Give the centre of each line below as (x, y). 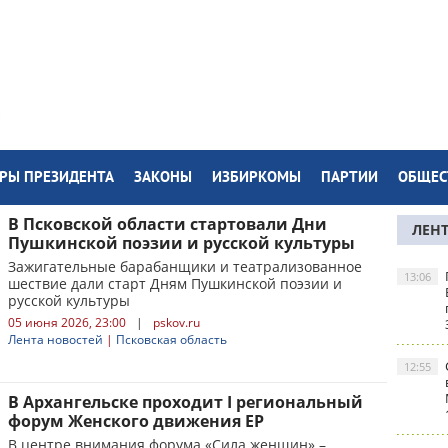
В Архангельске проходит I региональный (185, 402)
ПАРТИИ (349, 178)
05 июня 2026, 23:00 (67, 322)
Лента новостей (55, 339)
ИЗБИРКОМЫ (256, 178)
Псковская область (171, 339)
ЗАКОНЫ (163, 178)
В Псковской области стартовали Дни (167, 224)
